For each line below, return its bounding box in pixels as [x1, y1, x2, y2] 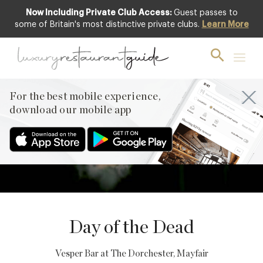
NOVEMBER [222, 56, 257, 62]
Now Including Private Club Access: [25, 9, 172, 17]
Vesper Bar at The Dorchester [55, 248, 173, 258]
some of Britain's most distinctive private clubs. [14, 21, 202, 29]
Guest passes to [173, 9, 238, 17]
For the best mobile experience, [9, 92, 161, 102]
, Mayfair [173, 248, 208, 258]
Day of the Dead [69, 217, 194, 237]
